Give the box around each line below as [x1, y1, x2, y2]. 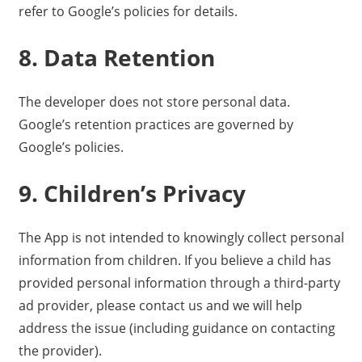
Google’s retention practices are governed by [18, 116, 293, 134]
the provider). [18, 342, 102, 360]
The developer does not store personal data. [18, 93, 290, 112]
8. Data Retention [18, 42, 215, 74]
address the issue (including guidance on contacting [18, 319, 335, 338]
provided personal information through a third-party [18, 274, 340, 293]
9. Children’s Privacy [18, 178, 246, 209]
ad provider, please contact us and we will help [18, 297, 302, 315]
